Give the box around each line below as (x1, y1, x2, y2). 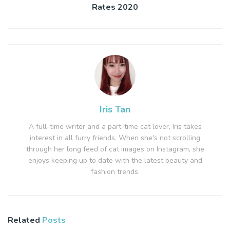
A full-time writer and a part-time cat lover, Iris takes (28, 122, 202, 132)
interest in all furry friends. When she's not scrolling (30, 133, 200, 143)
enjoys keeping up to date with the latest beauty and (28, 156, 202, 166)
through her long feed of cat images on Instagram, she (26, 144, 204, 155)
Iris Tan (100, 103, 130, 116)
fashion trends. (90, 167, 140, 177)
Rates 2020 (92, 2, 138, 13)
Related (8, 215, 40, 226)
